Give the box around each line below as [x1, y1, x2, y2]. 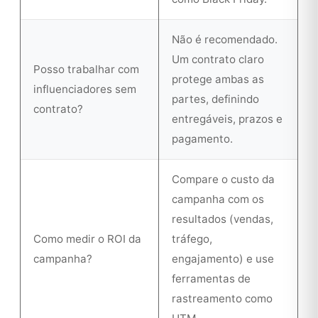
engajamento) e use [172, 252, 274, 265]
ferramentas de [172, 272, 251, 285]
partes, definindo [172, 92, 259, 106]
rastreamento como [172, 292, 273, 305]
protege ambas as [172, 72, 264, 86]
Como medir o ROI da [33, 232, 141, 246]
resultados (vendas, [172, 212, 273, 226]
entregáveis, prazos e [172, 112, 283, 126]
